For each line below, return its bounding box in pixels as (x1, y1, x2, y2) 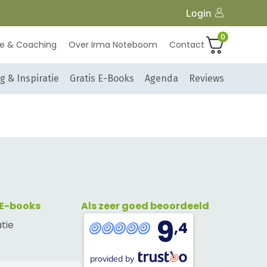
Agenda (145, 73, 178, 85)
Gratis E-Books (70, 73, 134, 85)
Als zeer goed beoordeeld (81, 199, 209, 213)
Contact (169, 39, 204, 51)
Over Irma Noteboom (68, 39, 157, 51)
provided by (90, 253, 135, 265)
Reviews (189, 73, 224, 85)
